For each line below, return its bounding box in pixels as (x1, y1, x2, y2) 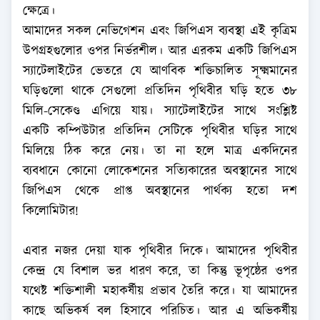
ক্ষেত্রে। (23, 1, 55, 21)
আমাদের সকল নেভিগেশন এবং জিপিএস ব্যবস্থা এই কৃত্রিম (23, 21, 297, 41)
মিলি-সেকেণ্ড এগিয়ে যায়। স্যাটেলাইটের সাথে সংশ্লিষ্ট (23, 101, 297, 121)
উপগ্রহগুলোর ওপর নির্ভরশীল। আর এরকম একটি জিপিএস (23, 41, 297, 61)
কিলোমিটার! (23, 201, 79, 221)
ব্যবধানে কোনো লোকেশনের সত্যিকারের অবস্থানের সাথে (23, 161, 297, 181)
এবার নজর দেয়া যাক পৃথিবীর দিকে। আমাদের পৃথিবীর (23, 241, 297, 261)
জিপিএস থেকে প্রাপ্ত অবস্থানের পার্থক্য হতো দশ (23, 181, 297, 201)
